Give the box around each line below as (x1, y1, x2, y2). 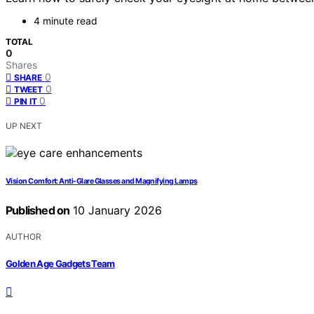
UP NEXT (6, 121, 42, 132)
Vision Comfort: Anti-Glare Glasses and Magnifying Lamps (6, 177, 198, 186)
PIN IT (14, 96, 37, 107)
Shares (6, 59, 37, 71)
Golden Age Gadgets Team (6, 257, 115, 269)
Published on (6, 203, 70, 218)
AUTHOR (6, 231, 41, 243)
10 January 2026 (69, 203, 163, 218)
